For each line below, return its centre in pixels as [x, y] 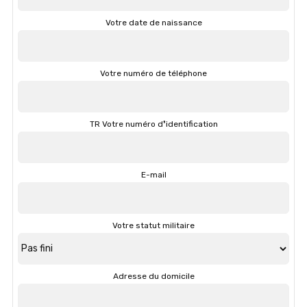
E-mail [153, 174]
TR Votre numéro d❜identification [153, 124]
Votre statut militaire [153, 225]
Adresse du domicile [153, 276]
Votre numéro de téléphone [153, 73]
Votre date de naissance [153, 22]
